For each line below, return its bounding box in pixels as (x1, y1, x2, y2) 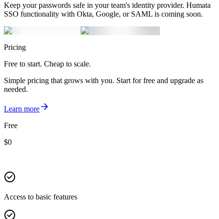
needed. (4, 85, 28, 93)
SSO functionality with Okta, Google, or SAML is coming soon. (4, 9, 203, 18)
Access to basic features (4, 192, 77, 201)
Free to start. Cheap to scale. (4, 59, 91, 68)
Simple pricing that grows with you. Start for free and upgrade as (4, 76, 203, 85)
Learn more (4, 104, 40, 113)
